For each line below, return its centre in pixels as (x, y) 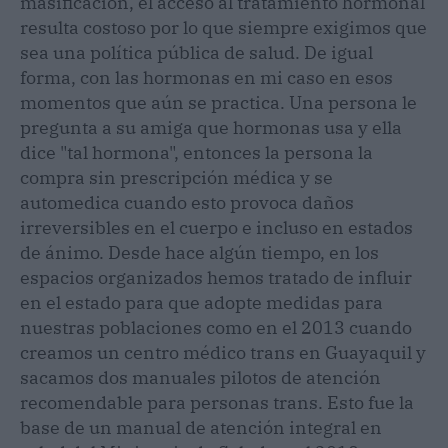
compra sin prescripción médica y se (176, 177)
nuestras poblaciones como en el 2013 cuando (216, 327)
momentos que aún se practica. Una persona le (218, 102)
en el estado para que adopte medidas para (201, 302)
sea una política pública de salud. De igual (196, 52)
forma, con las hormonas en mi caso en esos (206, 77)
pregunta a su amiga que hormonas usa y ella (211, 127)
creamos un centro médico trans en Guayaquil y (223, 352)
